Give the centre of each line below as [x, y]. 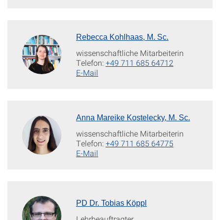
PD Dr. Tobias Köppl [111, 203]
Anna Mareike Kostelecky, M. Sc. [133, 117]
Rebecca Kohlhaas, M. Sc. [122, 37]
